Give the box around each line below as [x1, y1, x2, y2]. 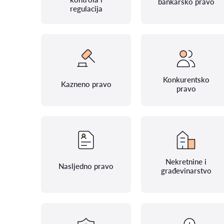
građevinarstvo [160, 166, 211, 175]
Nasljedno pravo [58, 161, 113, 170]
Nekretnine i [165, 157, 206, 166]
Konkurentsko [162, 75, 209, 84]
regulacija [69, 4, 102, 13]
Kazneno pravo [60, 79, 111, 88]
